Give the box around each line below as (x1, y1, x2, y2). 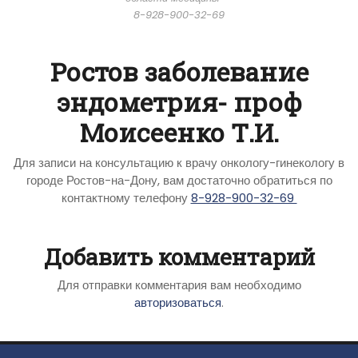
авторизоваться (134, 293, 221, 311)
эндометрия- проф (56, 84, 302, 119)
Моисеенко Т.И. (79, 114, 279, 149)
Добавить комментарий (43, 241, 315, 272)
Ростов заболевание (50, 54, 308, 89)
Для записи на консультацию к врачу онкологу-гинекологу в (14, 153, 344, 171)
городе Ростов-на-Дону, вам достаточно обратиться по (26, 171, 332, 189)
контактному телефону (61, 189, 191, 206)
